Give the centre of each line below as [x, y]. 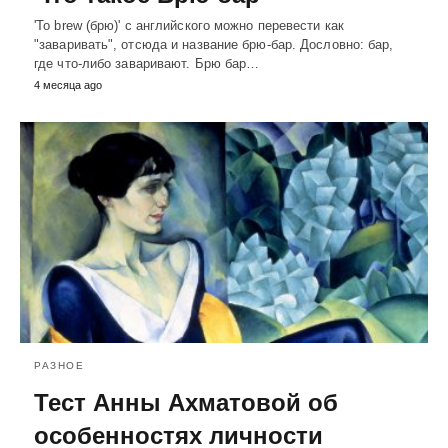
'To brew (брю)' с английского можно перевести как [189, 25]
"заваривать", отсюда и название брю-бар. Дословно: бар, [214, 44]
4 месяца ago [68, 84]
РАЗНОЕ [59, 366]
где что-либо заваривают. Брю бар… [147, 63]
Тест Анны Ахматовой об [186, 403]
